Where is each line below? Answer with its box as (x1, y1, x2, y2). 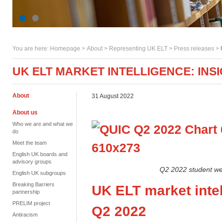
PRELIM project (12, 200, 50, 206)
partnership (12, 189, 40, 195)
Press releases (174, 45, 214, 52)
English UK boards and (12, 151, 67, 157)
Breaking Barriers (12, 181, 55, 187)
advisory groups (12, 159, 52, 165)
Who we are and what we (12, 121, 73, 127)
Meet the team (12, 140, 47, 146)
